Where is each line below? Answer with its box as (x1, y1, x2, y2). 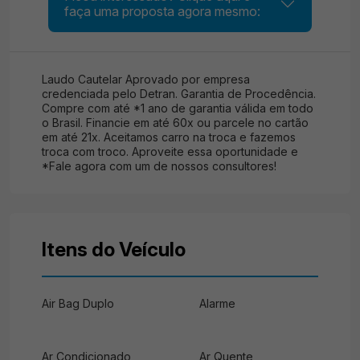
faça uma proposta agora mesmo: (64, 3, 260, 19)
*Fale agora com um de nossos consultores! (42, 159, 276, 173)
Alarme (199, 297, 235, 310)
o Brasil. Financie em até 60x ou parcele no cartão (42, 116, 309, 129)
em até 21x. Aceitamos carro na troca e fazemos (42, 130, 296, 144)
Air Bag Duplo (42, 297, 114, 310)
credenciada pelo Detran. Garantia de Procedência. (42, 87, 316, 100)
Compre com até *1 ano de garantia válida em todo (42, 101, 313, 115)
